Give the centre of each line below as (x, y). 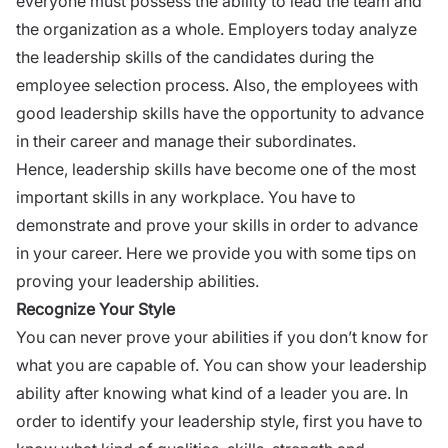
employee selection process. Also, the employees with (217, 84)
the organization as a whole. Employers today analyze (216, 28)
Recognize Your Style (95, 308)
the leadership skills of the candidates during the (195, 56)
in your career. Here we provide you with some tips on (216, 252)
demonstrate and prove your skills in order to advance (217, 224)
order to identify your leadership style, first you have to (219, 420)
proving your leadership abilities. (137, 280)
